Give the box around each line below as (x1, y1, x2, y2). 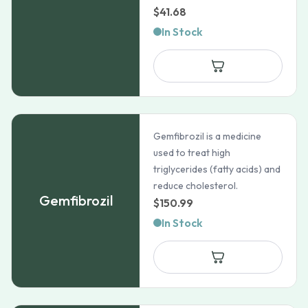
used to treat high (153, 146, 231, 159)
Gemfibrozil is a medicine (153, 130, 262, 142)
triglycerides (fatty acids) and (153, 163, 281, 175)
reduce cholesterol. (153, 179, 239, 192)
